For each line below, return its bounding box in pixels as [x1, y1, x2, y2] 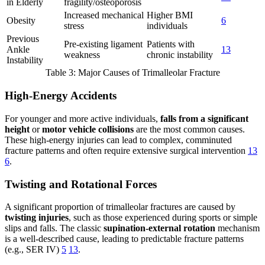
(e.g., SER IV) [5, 244, 62, 255]
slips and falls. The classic [5, 223, 104, 234]
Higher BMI [147, 10, 193, 21]
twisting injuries [5, 212, 69, 223]
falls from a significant [160, 113, 248, 124]
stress [64, 21, 84, 31]
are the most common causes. [134, 124, 245, 134]
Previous [7, 34, 39, 44]
